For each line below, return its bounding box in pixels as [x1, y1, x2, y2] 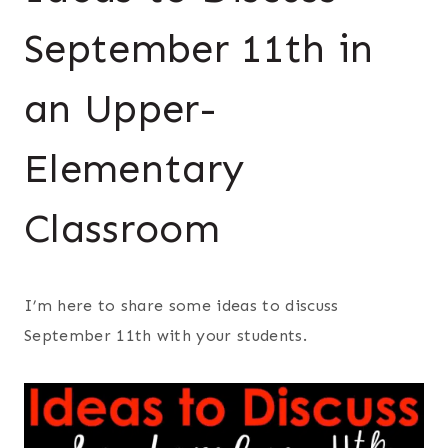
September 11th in [24, 23, 374, 73]
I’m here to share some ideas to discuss [24, 295, 339, 315]
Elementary [24, 143, 245, 193]
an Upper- [24, 83, 216, 133]
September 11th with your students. [24, 325, 307, 345]
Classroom [24, 203, 220, 253]
